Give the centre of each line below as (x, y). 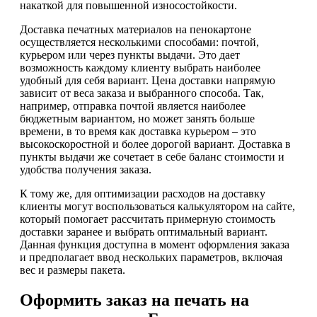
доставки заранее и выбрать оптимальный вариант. (144, 231)
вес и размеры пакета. (73, 270)
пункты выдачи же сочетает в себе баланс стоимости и (152, 156)
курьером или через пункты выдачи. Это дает (130, 54)
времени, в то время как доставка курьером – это (138, 131)
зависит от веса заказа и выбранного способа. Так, (142, 93)
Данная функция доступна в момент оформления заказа (155, 244)
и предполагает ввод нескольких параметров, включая (151, 257)
